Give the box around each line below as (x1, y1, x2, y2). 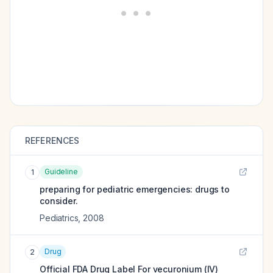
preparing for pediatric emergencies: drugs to (40, 184, 230, 194)
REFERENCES (25, 135, 80, 146)
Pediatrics (40, 213, 79, 223)
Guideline (44, 167, 78, 176)
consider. (40, 196, 78, 206)
